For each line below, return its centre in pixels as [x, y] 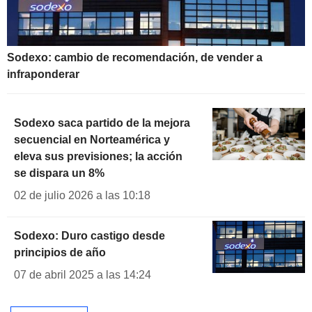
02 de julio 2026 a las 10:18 [82, 196]
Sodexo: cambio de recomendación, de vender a [135, 58]
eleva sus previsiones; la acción [98, 157]
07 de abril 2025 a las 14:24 [83, 275]
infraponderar [43, 75]
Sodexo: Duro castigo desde [89, 236]
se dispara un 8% [59, 173]
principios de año [60, 253]
